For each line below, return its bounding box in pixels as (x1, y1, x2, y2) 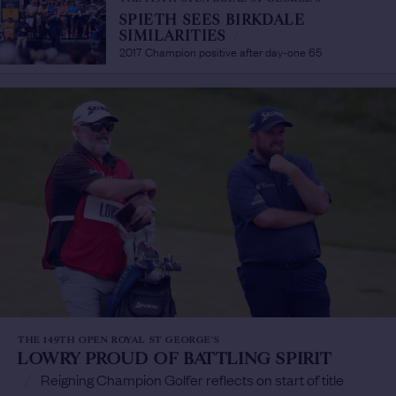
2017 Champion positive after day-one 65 (119, 42, 322, 60)
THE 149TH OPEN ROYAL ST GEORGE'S (18, 333, 220, 346)
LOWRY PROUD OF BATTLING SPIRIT (18, 347, 333, 369)
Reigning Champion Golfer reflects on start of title (40, 369, 344, 389)
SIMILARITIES (119, 27, 232, 45)
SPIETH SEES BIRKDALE (119, 11, 305, 29)
